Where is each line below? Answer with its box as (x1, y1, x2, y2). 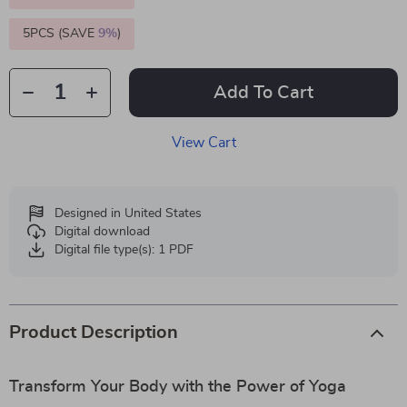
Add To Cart (213, 84, 313, 102)
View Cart (171, 135, 236, 150)
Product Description (9, 323, 178, 342)
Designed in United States (55, 207, 202, 220)
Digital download (55, 225, 150, 238)
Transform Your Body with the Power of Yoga (9, 379, 346, 395)
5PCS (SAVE (23, 27, 98, 40)
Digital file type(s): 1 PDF (55, 243, 194, 256)
